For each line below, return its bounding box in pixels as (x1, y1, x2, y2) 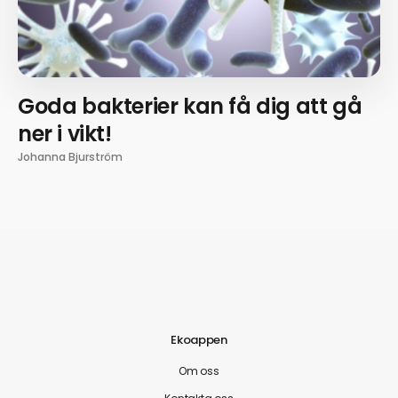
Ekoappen (171, 330, 227, 348)
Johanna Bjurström (18, 148, 123, 164)
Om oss (179, 362, 219, 378)
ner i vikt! (18, 118, 112, 148)
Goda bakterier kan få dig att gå (18, 91, 362, 121)
